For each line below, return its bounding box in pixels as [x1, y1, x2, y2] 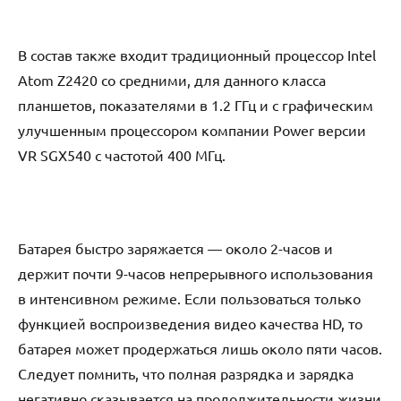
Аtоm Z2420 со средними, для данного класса [18, 71, 326, 90]
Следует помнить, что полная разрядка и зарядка [18, 364, 354, 383]
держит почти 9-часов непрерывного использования [18, 264, 373, 283]
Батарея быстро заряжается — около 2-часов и [18, 239, 333, 258]
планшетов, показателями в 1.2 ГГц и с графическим [18, 96, 373, 115]
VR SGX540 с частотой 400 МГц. [18, 146, 226, 165]
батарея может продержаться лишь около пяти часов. [18, 339, 382, 358]
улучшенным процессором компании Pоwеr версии [18, 121, 366, 140]
